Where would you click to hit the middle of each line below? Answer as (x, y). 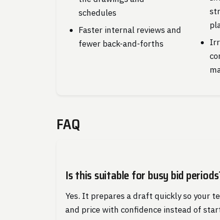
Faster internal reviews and (130, 30)
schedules (97, 13)
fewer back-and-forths (121, 43)
